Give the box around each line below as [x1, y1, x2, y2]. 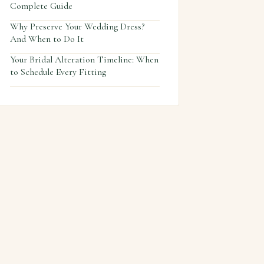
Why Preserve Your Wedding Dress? [10, 21, 144, 33]
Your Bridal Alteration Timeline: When [10, 53, 159, 65]
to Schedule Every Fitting [10, 65, 106, 78]
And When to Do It [10, 33, 84, 45]
